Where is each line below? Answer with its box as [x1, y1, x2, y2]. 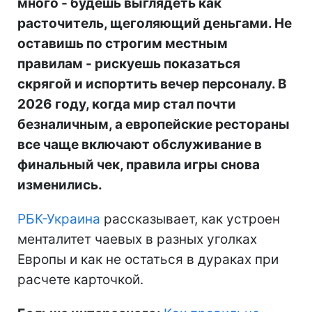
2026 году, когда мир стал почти [17, 95, 236, 112]
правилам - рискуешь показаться [17, 55, 240, 72]
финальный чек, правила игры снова [17, 156, 260, 173]
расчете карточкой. [17, 271, 143, 288]
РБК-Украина [17, 210, 100, 227]
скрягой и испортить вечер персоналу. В [17, 75, 287, 92]
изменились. [17, 176, 102, 193]
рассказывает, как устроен [100, 210, 280, 227]
